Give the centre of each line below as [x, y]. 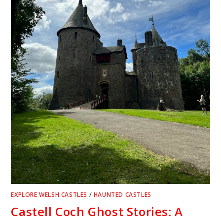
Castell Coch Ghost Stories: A [97, 211]
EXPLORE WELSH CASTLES [49, 194]
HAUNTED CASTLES [122, 194]
